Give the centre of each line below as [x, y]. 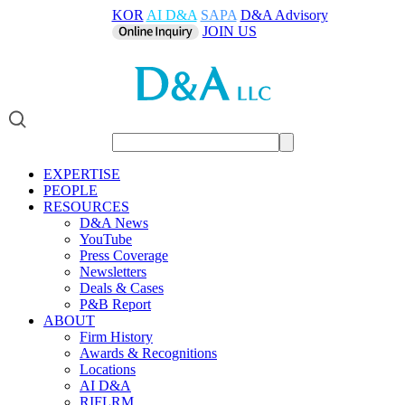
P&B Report [115, 304]
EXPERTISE [82, 174]
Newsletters [113, 271]
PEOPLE [71, 190]
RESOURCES [86, 206]
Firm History [116, 336]
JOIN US [229, 31]
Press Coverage [124, 255]
